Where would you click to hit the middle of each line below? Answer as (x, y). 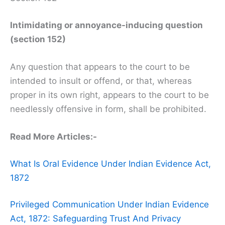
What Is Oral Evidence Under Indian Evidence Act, (110, 163)
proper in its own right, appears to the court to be (109, 95)
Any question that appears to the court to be (100, 67)
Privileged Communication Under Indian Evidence (109, 205)
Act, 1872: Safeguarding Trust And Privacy (95, 219)
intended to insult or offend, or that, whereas (101, 81)
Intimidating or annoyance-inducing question (106, 25)
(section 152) (38, 39)
